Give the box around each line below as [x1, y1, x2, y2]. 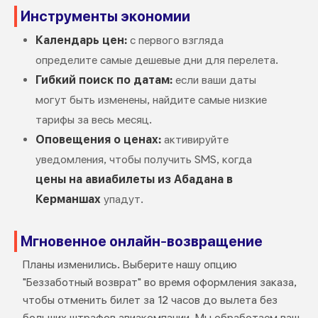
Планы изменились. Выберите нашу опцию [22, 258, 237, 272]
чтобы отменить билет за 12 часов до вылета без [22, 293, 278, 307]
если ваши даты [172, 73, 256, 87]
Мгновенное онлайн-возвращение [20, 233, 263, 251]
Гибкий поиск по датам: [35, 73, 172, 87]
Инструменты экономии [20, 8, 190, 26]
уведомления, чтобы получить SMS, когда [35, 153, 252, 167]
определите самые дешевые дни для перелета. [35, 53, 278, 67]
